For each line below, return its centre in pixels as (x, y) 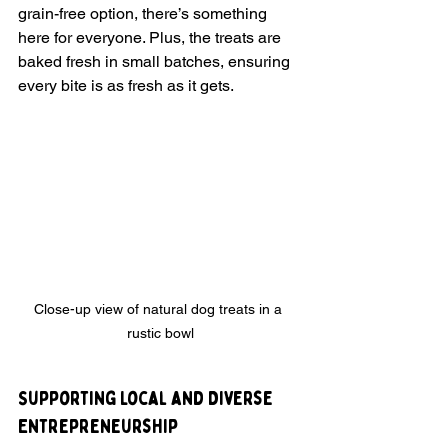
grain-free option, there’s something (144, 13)
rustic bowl (160, 333)
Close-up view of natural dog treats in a (160, 309)
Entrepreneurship (98, 427)
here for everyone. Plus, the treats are (151, 37)
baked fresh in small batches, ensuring (156, 61)
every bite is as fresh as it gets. (126, 85)
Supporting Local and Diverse (147, 399)
